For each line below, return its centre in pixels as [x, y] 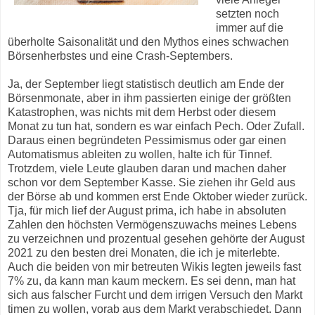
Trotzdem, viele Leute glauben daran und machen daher [147, 169]
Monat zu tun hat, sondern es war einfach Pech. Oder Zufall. [156, 127]
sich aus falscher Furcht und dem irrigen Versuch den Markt [155, 295]
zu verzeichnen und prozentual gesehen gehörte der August [156, 239]
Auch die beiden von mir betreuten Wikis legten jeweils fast [154, 267]
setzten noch [247, 14]
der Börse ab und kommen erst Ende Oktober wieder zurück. [157, 197]
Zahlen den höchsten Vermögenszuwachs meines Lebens [152, 225]
